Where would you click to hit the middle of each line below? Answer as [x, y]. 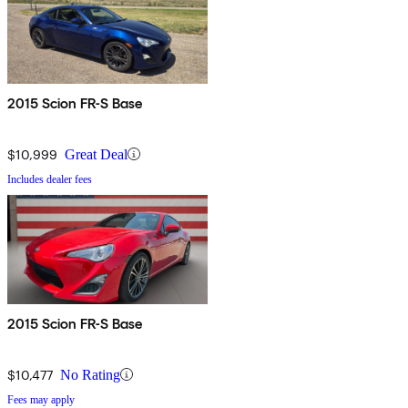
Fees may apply [41, 399]
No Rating [90, 374]
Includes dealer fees [50, 179]
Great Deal [96, 154]
